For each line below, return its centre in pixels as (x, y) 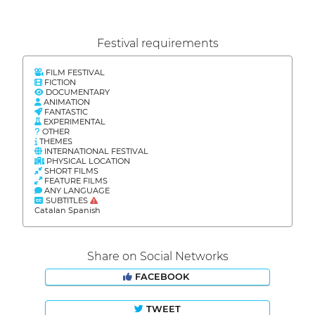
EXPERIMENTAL (73, 121)
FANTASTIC (65, 111)
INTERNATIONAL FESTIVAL (95, 151)
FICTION (59, 82)
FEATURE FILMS (76, 180)
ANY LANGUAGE (76, 190)
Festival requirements (157, 43)
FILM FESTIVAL (74, 72)
